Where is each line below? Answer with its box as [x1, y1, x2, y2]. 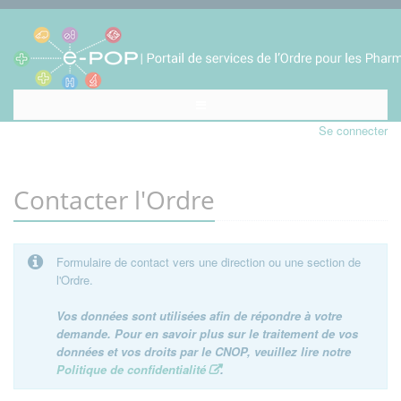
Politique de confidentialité [56, 361, 206, 378]
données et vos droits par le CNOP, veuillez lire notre [56, 343, 351, 360]
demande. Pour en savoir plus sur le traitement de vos [56, 325, 358, 342]
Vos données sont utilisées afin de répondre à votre [56, 307, 342, 324]
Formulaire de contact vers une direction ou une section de [56, 253, 361, 270]
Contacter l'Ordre [13, 183, 215, 217]
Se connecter [319, 122, 388, 139]
